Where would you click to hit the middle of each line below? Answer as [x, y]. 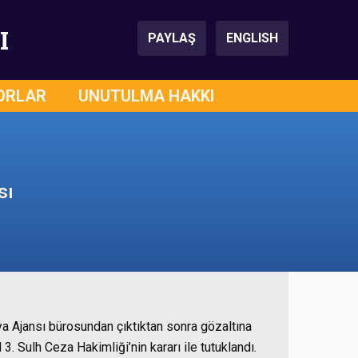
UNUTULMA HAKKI [146, 96]
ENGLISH [252, 38]
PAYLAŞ [172, 38]
